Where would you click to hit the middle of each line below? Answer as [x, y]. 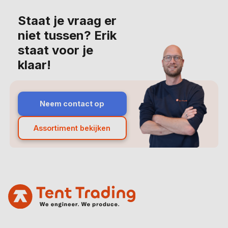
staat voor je [56, 50]
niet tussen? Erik [67, 36]
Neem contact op [72, 104]
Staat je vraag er [67, 21]
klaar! [35, 65]
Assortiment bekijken [72, 128]
